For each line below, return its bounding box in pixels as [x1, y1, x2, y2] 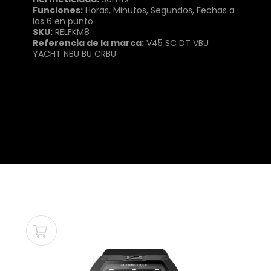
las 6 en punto [32, 15, 93, 28]
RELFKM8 [52, 26, 90, 39]
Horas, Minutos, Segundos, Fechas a [82, 4, 235, 17]
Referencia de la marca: [32, 37, 144, 50]
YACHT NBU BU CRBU [32, 48, 116, 60]
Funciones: [32, 4, 83, 17]
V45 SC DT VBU [143, 37, 209, 50]
